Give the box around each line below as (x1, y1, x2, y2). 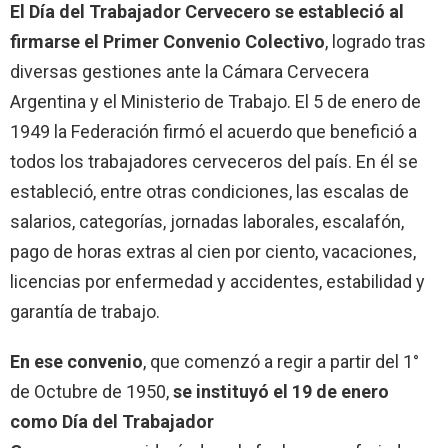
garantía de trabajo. (10, 300, 160, 322)
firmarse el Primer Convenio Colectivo (10, 30, 325, 52)
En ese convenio (10, 350, 143, 372)
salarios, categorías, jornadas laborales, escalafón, (10, 210, 404, 232)
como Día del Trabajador (10, 410, 214, 432)
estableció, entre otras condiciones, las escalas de (10, 180, 409, 202)
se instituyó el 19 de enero (173, 380, 389, 402)
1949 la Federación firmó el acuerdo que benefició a (10, 120, 417, 142)
